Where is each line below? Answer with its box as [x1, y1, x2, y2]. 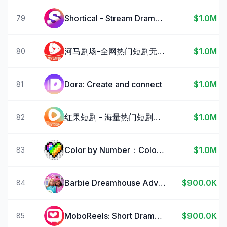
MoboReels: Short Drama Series [155, 211, 162, 221]
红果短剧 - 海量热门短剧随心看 [153, 112, 161, 122]
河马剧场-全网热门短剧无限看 [157, 46, 165, 56]
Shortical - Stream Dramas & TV [155, 13, 163, 23]
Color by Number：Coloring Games [157, 145, 164, 155]
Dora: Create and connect [64, 79, 162, 89]
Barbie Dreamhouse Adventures [158, 178, 166, 188]
